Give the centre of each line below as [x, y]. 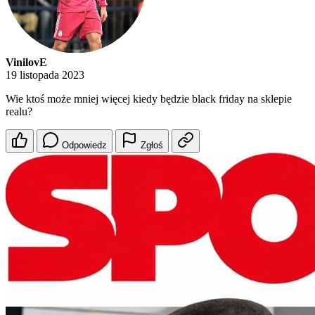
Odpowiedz [84, 146]
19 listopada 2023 [45, 75]
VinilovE [26, 63]
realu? [19, 112]
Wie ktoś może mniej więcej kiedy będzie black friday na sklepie [149, 99]
